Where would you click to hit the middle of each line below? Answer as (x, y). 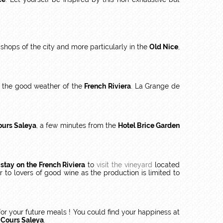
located (166, 165)
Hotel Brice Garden (149, 125)
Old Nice (164, 47)
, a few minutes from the (77, 125)
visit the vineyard (125, 165)
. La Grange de (156, 86)
